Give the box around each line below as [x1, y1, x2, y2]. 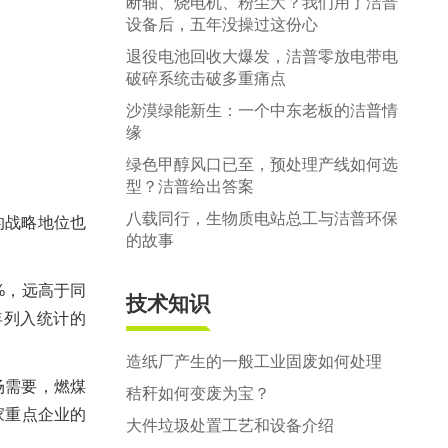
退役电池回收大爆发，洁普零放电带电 [126, 48, 398, 65]
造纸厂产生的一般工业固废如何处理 [126, 353, 382, 370]
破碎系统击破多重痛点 [126, 70, 286, 87]
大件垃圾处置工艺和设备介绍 [126, 417, 334, 434]
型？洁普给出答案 [126, 178, 254, 195]
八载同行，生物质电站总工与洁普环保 [126, 210, 398, 227]
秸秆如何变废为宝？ [126, 385, 270, 402]
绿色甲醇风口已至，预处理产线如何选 [126, 156, 398, 173]
